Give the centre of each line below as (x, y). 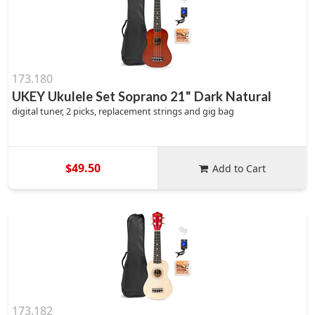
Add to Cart (239, 168)
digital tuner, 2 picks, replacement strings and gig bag (123, 111)
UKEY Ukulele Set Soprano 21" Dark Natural (142, 96)
